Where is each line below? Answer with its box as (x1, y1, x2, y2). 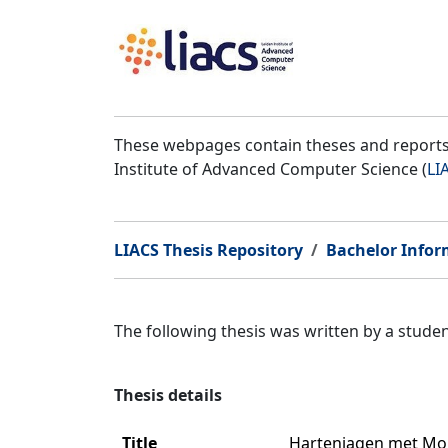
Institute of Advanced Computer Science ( (114, 158, 427, 180)
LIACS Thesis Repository (114, 239, 303, 261)
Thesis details (114, 384, 222, 406)
